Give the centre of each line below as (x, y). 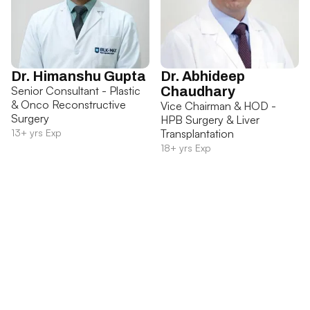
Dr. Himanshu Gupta (79, 76)
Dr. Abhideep (203, 76)
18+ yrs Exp (186, 148)
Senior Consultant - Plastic (76, 91)
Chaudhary (198, 92)
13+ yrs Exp (36, 133)
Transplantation (197, 134)
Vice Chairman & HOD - (218, 106)
